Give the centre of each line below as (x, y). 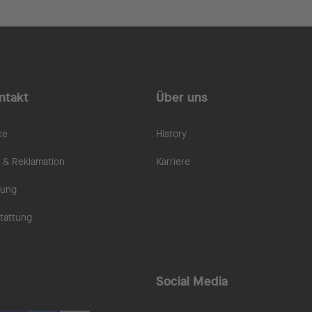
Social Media (192, 281)
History (171, 134)
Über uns (182, 97)
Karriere (173, 162)
